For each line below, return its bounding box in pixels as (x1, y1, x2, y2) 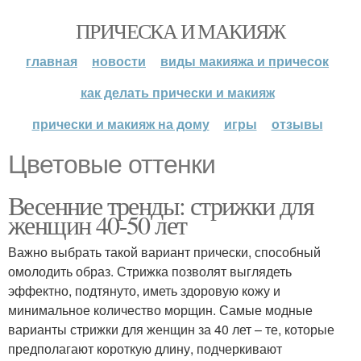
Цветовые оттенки (8, 150, 215, 179)
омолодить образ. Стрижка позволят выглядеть (8, 262, 292, 280)
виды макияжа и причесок (160, 52, 329, 70)
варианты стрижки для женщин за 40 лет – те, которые (8, 320, 334, 338)
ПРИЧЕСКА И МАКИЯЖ (76, 17, 285, 44)
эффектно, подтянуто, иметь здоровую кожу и (8, 281, 280, 300)
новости (92, 52, 146, 70)
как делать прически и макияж (80, 83, 275, 102)
